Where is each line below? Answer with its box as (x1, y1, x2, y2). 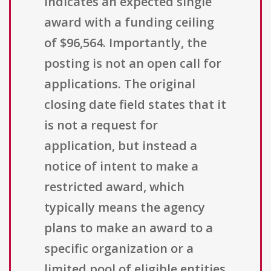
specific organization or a (44, 240, 194, 257)
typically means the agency (44, 199, 205, 216)
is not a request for (44, 117, 158, 134)
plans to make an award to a (44, 220, 213, 237)
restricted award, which (44, 178, 184, 195)
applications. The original (44, 76, 195, 93)
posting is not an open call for (44, 55, 221, 72)
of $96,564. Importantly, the (44, 34, 207, 51)
